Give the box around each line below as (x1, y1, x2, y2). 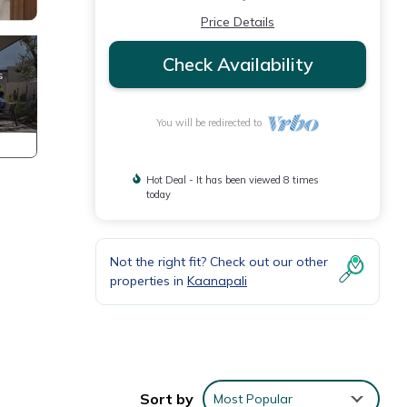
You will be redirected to (156, 116, 268, 129)
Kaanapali (187, 273, 247, 289)
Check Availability (162, 53, 313, 75)
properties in (110, 273, 187, 289)
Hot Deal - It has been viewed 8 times (145, 174, 319, 186)
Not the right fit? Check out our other (110, 253, 328, 270)
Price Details (201, 14, 274, 30)
